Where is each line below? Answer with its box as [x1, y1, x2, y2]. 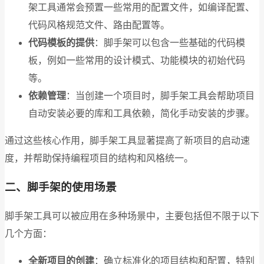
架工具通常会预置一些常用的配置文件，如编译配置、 [28, 2, 255, 13]
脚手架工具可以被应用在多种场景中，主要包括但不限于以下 [5, 210, 259, 221]
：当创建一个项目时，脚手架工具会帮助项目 [66, 91, 255, 101]
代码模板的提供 [28, 38, 94, 48]
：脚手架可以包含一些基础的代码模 [94, 38, 245, 48]
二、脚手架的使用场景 [5, 181, 117, 194]
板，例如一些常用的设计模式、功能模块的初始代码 [28, 55, 245, 66]
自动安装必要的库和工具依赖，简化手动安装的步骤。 [28, 108, 255, 119]
